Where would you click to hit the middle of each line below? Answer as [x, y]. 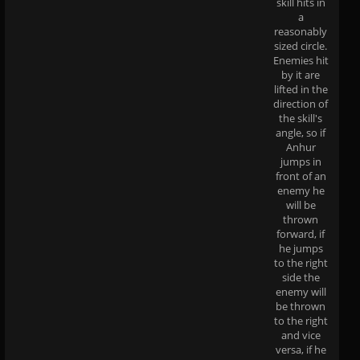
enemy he [301, 190]
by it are [301, 74]
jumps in [301, 161]
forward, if [301, 233]
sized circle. [301, 45]
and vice [301, 335]
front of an [301, 176]
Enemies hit [301, 60]
